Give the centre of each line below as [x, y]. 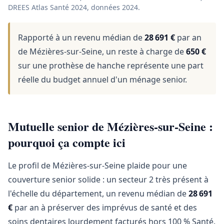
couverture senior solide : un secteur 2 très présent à [108, 179]
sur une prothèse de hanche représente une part [111, 65]
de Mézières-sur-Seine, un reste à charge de [102, 51]
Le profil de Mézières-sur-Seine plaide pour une [97, 165]
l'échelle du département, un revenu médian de [98, 193]
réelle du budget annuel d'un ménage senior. [102, 79]
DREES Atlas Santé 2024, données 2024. [74, 7]
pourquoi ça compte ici [67, 142]
